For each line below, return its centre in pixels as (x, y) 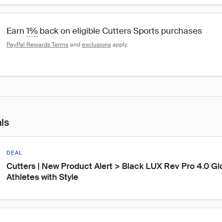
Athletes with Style (42, 177)
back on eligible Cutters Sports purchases (120, 31)
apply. (120, 45)
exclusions (96, 45)
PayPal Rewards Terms (37, 45)
